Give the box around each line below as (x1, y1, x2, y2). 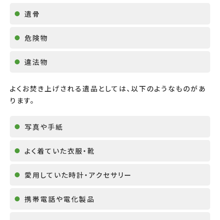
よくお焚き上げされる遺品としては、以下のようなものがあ (10, 83, 206, 93)
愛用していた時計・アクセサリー (25, 169, 132, 180)
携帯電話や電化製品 (25, 193, 95, 204)
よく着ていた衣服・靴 (25, 145, 95, 156)
